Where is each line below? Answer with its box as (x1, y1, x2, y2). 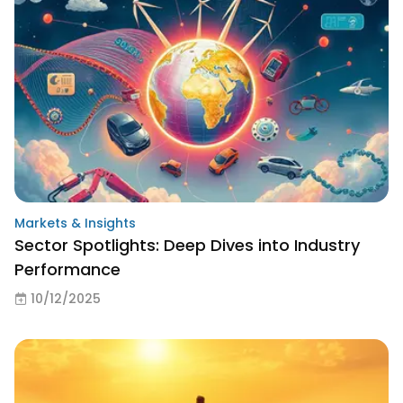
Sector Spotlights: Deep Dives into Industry (14, 233, 360, 256)
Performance (14, 257, 121, 281)
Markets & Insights (14, 213, 136, 232)
